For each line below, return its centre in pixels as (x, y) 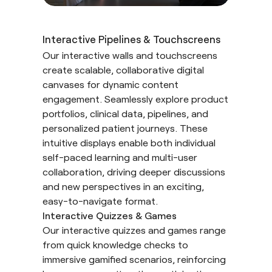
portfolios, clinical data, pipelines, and (125, 113)
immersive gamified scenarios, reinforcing (134, 259)
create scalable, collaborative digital (123, 69)
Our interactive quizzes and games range (134, 229)
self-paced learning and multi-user (120, 157)
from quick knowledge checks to (115, 244)
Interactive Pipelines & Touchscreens (131, 39)
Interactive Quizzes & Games (110, 215)
